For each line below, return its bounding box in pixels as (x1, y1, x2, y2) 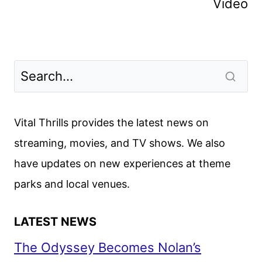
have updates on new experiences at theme (14, 157, 230, 170)
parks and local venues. (14, 177, 130, 190)
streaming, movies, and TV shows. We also (14, 136, 225, 149)
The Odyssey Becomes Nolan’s (14, 239, 201, 255)
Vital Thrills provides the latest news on (14, 116, 209, 129)
